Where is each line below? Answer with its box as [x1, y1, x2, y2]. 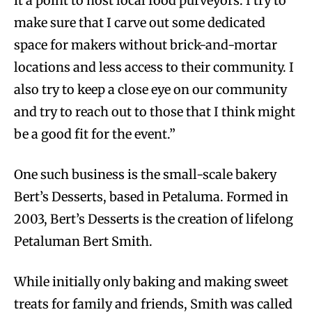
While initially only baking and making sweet [14, 274, 288, 290]
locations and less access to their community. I [14, 59, 294, 76]
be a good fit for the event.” [14, 126, 178, 143]
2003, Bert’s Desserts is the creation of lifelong [14, 211, 293, 228]
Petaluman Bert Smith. [14, 233, 153, 250]
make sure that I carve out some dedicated [14, 15, 265, 31]
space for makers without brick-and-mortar [14, 37, 277, 54]
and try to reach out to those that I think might [14, 104, 295, 120]
